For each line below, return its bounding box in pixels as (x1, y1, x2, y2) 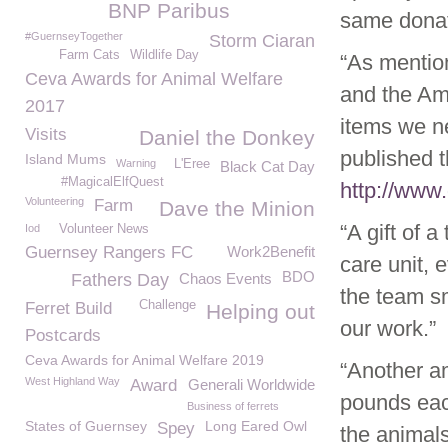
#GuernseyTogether (25, 30, 123, 42)
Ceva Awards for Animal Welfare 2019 (25, 352, 264, 368)
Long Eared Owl (205, 418, 307, 434)
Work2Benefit (227, 243, 315, 260)
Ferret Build (25, 299, 112, 318)
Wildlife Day (130, 48, 199, 62)
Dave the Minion (159, 197, 315, 220)
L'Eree (174, 157, 210, 171)
